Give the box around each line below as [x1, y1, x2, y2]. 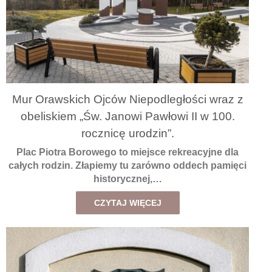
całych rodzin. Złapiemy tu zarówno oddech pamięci [8, 160, 246, 171]
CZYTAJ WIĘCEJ [93, 198, 161, 208]
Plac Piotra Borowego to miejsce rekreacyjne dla [16, 147, 239, 158]
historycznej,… [93, 174, 162, 185]
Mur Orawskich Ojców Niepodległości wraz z [12, 93, 243, 106]
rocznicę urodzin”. [81, 127, 174, 140]
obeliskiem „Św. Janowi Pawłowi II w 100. [20, 110, 235, 123]
